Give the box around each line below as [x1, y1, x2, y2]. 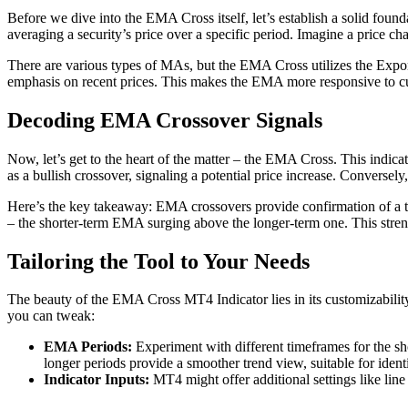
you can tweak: [7, 308, 95, 324]
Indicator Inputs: [44, 372, 149, 388]
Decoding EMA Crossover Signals [7, 107, 322, 132]
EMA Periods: [44, 339, 132, 355]
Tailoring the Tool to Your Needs [7, 249, 310, 273]
